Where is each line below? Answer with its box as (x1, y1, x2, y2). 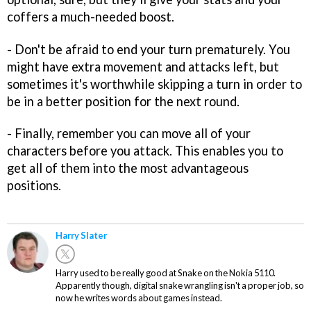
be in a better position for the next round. (7, 93, 239, 109)
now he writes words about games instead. (56, 292, 222, 304)
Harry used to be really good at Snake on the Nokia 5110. (56, 267, 276, 279)
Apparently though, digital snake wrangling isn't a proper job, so (56, 280, 304, 292)
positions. (7, 178, 61, 194)
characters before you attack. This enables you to (7, 143, 283, 159)
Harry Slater (56, 230, 107, 242)
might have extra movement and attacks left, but (7, 58, 279, 74)
